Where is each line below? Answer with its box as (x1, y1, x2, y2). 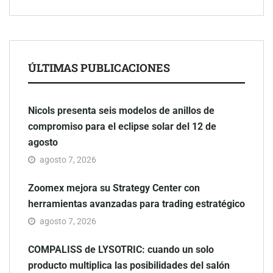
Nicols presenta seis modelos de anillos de (28, 104, 214, 116)
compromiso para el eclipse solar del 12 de (28, 120, 216, 132)
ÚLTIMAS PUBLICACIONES (28, 60, 170, 75)
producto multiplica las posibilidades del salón (28, 259, 230, 271)
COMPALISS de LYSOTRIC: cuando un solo (28, 243, 214, 255)
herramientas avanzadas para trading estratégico (28, 197, 245, 210)
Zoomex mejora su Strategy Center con (28, 182, 200, 194)
